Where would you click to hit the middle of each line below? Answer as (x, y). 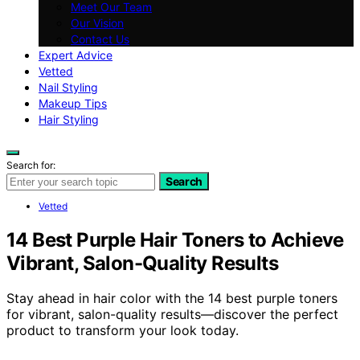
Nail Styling (68, 87)
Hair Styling (69, 119)
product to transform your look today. (123, 331)
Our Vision (97, 22)
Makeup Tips (73, 103)
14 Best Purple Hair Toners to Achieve (175, 239)
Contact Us (100, 39)
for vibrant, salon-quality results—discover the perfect (172, 315)
